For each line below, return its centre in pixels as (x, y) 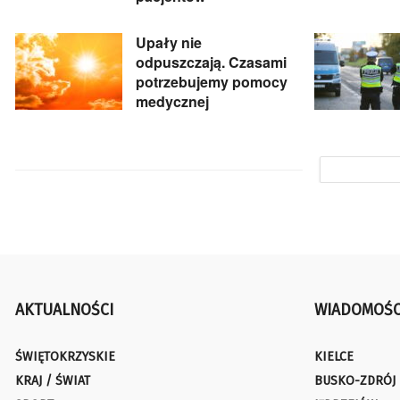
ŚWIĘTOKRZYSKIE (65, 357)
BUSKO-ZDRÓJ (355, 381)
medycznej (172, 102)
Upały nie (169, 43)
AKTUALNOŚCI (64, 311)
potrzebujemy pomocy (212, 82)
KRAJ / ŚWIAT (53, 381)
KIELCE (334, 357)
